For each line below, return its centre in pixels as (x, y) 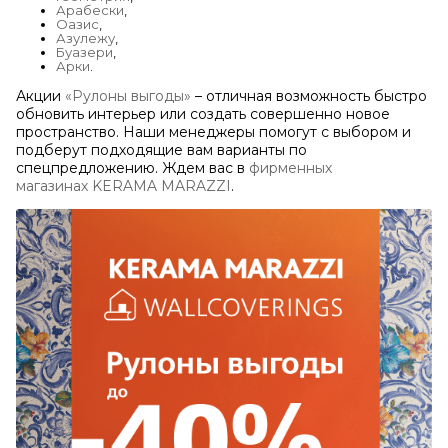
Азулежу (85, 37)
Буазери (84, 51)
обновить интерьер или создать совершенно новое (203, 113)
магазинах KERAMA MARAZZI (123, 185)
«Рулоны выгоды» (128, 95)
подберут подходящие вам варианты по (161, 149)
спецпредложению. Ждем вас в (132, 167)
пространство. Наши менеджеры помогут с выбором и (213, 131)
